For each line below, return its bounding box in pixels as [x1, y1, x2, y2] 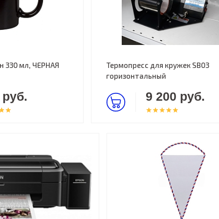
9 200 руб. [145, 89, 205, 103]
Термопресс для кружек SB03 [106, 61, 209, 69]
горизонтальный [106, 71, 166, 80]
